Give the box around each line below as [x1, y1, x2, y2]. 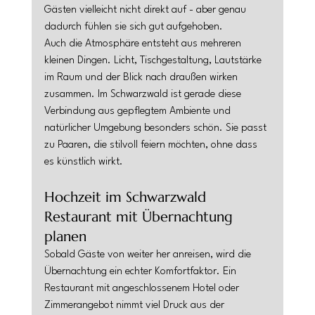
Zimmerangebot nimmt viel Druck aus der [44, 300, 227, 311]
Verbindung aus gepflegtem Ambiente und [44, 106, 233, 117]
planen [44, 228, 86, 245]
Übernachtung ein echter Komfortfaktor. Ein [44, 266, 239, 277]
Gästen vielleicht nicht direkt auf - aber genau [44, 5, 249, 15]
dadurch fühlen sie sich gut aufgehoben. [44, 22, 223, 32]
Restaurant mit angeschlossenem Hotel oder [44, 283, 242, 294]
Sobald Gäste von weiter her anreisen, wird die [44, 250, 254, 260]
